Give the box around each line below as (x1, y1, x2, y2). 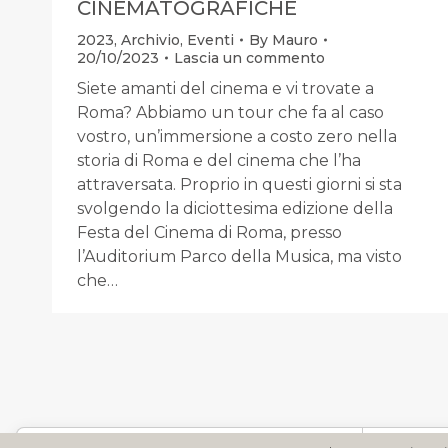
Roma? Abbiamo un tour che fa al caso (77, 102, 384, 122)
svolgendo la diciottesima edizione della (77, 198, 393, 218)
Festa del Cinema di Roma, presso (77, 222, 342, 242)
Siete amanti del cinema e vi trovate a (77, 78, 374, 98)
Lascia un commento (174, 48, 325, 67)
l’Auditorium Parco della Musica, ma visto (77, 246, 402, 266)
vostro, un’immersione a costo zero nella (77, 126, 397, 146)
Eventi (187, 30, 234, 49)
